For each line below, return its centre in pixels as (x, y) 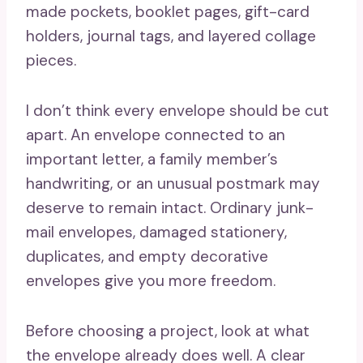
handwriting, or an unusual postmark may (173, 184)
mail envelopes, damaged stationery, (156, 232)
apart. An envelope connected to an (156, 135)
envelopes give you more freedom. (151, 281)
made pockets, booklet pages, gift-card (168, 12)
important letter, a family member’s (152, 159)
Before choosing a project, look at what (168, 331)
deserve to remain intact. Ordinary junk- (170, 208)
